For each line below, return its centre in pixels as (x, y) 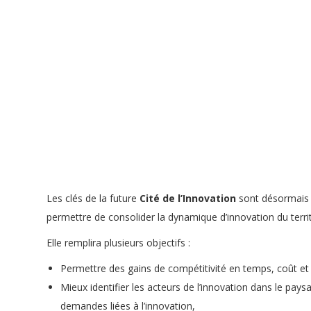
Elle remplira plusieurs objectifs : (118, 242)
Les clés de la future (93, 198)
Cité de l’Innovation (188, 198)
